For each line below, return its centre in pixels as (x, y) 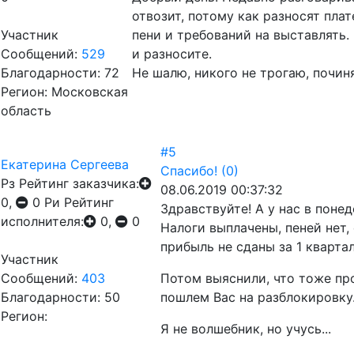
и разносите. (176, 54)
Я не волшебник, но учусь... (246, 329)
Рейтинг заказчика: (79, 183)
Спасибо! (189, 171)
